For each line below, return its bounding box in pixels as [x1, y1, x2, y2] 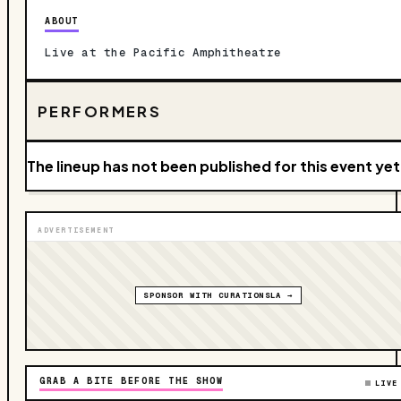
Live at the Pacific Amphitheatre [45, 45, 281, 60]
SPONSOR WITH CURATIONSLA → [143, 290, 294, 302]
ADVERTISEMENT [38, 226, 115, 235]
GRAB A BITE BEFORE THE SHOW [39, 375, 224, 388]
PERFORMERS [38, 101, 162, 121]
